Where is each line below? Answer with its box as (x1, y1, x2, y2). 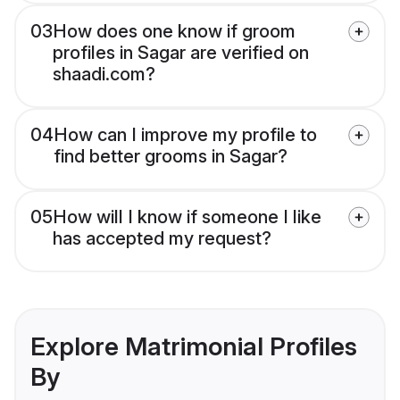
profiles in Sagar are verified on (53, 42, 309, 64)
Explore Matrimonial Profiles (30, 331, 357, 362)
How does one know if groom (53, 21, 296, 43)
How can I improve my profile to (54, 124, 317, 146)
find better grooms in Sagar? (54, 146, 287, 168)
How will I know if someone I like (53, 206, 321, 229)
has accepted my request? (53, 228, 271, 250)
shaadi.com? (53, 63, 155, 86)
